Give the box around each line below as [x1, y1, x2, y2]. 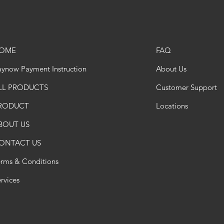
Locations [155, 100, 190, 110]
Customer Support [155, 82, 217, 92]
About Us [155, 63, 186, 73]
